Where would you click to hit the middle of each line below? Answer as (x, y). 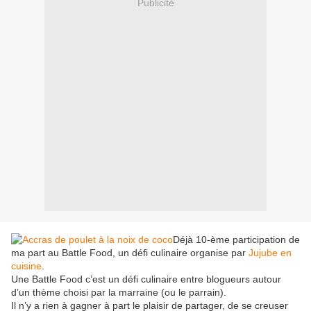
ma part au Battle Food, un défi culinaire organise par (130, 253)
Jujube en (270, 253)
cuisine (26, 266)
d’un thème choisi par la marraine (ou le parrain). (119, 293)
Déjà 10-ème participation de (236, 240)
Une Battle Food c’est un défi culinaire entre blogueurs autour (146, 279)
